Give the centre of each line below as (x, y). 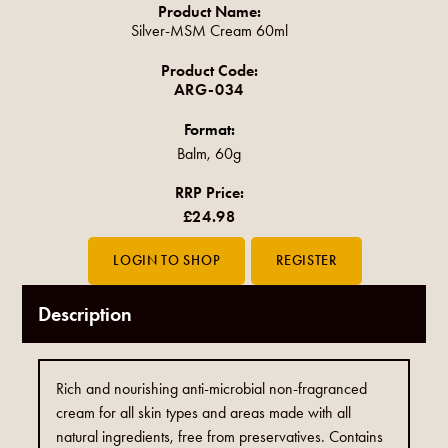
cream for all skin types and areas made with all (204, 413)
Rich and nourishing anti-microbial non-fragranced (212, 389)
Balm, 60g (209, 154)
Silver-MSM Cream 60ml (209, 31)
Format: (209, 130)
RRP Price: (209, 193)
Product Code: (209, 71)
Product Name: (209, 12)
